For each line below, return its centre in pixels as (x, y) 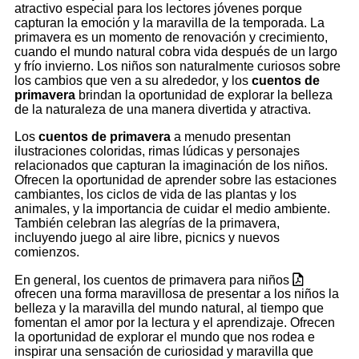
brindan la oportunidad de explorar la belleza (204, 95)
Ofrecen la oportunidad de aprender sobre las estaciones (175, 179)
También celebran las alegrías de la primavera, (147, 223)
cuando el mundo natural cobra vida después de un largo (176, 51)
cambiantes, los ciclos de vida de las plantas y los (155, 194)
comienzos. (47, 252)
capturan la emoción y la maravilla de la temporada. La (169, 22)
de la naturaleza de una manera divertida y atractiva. (163, 109)
